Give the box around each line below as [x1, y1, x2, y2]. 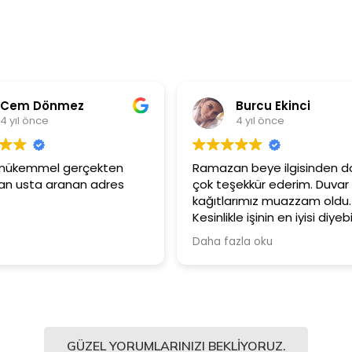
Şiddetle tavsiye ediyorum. [137, 225, 293, 242]
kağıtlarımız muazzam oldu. [137, 192, 297, 209]
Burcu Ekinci [181, 97, 256, 115]
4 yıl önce [181, 113, 230, 129]
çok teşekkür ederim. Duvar [137, 175, 295, 192]
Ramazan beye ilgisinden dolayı [137, 159, 321, 176]
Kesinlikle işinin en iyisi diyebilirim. [137, 208, 324, 225]
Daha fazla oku [137, 233, 218, 249]
